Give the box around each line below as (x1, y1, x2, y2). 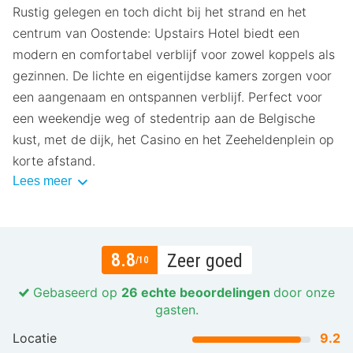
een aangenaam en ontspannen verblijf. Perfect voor (13, 88, 322, 105)
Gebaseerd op (28, 284, 121, 300)
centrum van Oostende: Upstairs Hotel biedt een (13, 24, 299, 41)
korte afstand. (13, 152, 95, 169)
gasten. (154, 301, 199, 318)
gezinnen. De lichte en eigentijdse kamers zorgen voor (13, 67, 332, 84)
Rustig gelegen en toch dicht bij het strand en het (13, 3, 307, 20)
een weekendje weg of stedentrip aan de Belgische (13, 110, 315, 126)
